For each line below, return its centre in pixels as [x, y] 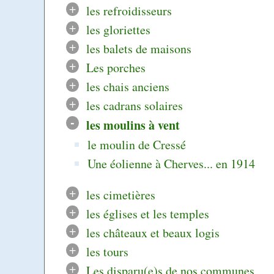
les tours [107, 252]
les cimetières [120, 195]
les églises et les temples [147, 214]
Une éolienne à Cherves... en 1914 [172, 164]
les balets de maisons [139, 49]
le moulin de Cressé [137, 145]
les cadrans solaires [134, 106]
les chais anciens [128, 87]
